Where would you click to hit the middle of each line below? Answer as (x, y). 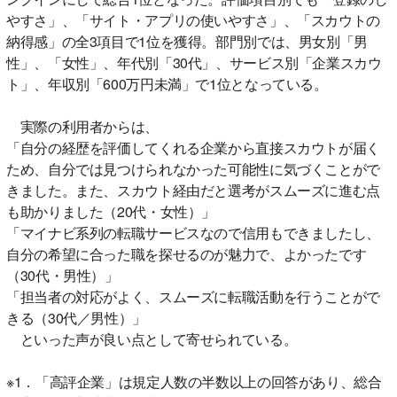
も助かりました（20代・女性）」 (111, 211)
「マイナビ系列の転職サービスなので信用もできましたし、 (193, 232)
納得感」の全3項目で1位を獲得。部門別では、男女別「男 (187, 41)
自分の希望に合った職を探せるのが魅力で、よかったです (187, 253)
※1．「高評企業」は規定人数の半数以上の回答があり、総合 (194, 381)
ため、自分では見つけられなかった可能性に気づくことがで (193, 168)
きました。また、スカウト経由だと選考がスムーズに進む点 (193, 190)
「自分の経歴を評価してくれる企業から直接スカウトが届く (193, 147)
